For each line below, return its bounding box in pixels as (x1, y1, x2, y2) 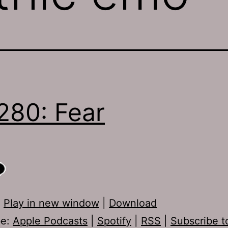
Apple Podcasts (13, 214, 88, 227)
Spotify (97, 214, 131, 227)
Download (109, 196, 157, 209)
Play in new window (4, 196, 99, 209)
